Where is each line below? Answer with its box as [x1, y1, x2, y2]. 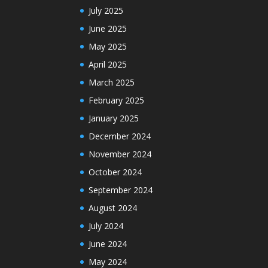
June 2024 [89, 238, 127, 250]
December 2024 [89, 130, 151, 142]
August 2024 [89, 202, 138, 214]
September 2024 [89, 184, 153, 196]
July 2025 [89, 5, 124, 17]
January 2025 [89, 112, 139, 124]
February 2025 [89, 95, 145, 106]
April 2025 [89, 59, 127, 71]
